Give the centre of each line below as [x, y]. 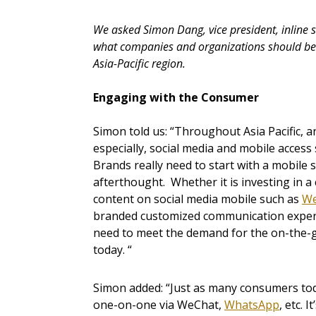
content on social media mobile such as [197, 199]
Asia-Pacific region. [139, 64]
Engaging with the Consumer [176, 98]
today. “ [113, 250]
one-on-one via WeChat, [159, 305]
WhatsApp [252, 305]
